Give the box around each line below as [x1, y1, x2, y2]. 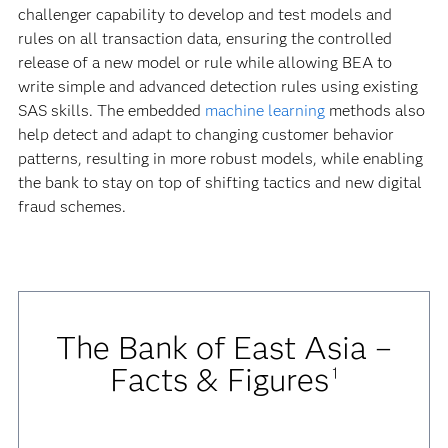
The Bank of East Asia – [55, 328, 392, 367]
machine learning [204, 101, 325, 120]
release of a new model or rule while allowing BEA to [17, 53, 392, 72]
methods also [324, 101, 425, 120]
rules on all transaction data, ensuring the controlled [17, 29, 392, 48]
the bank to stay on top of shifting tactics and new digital [17, 173, 422, 192]
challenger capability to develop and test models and [17, 5, 392, 24]
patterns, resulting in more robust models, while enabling [17, 149, 423, 168]
